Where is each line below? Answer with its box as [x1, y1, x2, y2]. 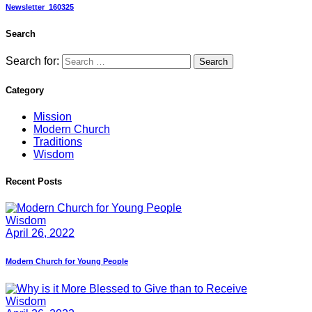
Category [6, 84, 44, 95]
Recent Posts [6, 176, 62, 187]
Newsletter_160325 [6, 3, 74, 12]
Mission [33, 110, 72, 123]
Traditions [33, 135, 82, 148]
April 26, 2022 [6, 227, 75, 240]
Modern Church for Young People [6, 257, 128, 266]
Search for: [6, 55, 59, 68]
